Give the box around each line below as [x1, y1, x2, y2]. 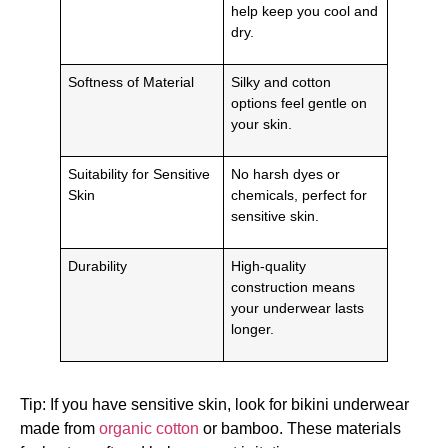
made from [20, 419, 99, 437]
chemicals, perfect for [231, 186, 368, 203]
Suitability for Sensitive [68, 165, 211, 182]
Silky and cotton [231, 73, 332, 90]
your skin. [231, 115, 293, 132]
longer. [231, 320, 275, 337]
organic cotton [99, 419, 199, 437]
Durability [68, 257, 128, 274]
